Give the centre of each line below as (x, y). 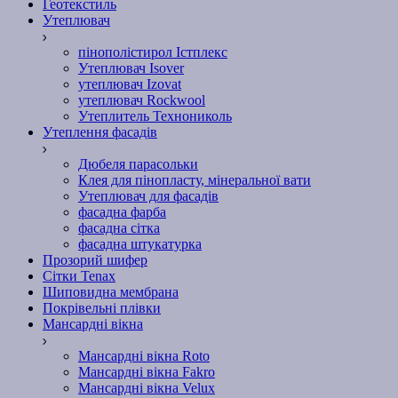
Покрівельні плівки (102, 308)
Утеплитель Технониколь (155, 116)
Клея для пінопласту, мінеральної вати (195, 180)
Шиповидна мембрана (111, 292)
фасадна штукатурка (140, 244)
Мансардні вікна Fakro (147, 372)
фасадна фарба (122, 212)
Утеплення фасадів (100, 132)
